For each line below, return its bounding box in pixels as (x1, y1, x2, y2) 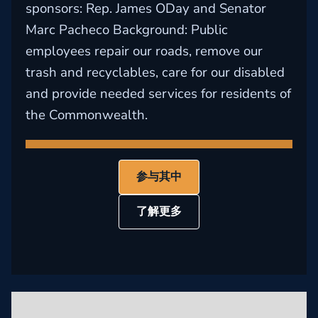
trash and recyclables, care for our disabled (26, 63, 285, 82)
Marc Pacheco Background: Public (26, 21, 228, 39)
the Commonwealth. (26, 106, 148, 124)
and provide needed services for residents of (26, 84, 291, 103)
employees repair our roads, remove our (26, 42, 263, 60)
